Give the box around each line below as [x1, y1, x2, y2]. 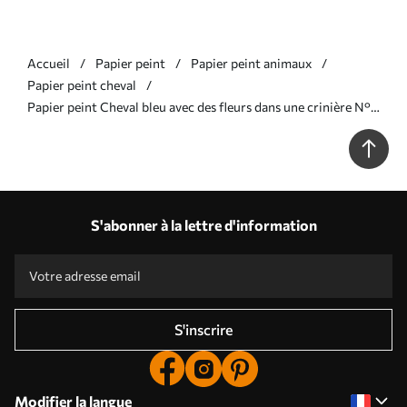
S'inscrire [174, 320, 233, 338]
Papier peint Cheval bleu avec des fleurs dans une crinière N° [27, 98, 371, 114]
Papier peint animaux [191, 55, 312, 71]
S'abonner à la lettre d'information [90, 215, 317, 233]
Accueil [27, 55, 70, 71]
